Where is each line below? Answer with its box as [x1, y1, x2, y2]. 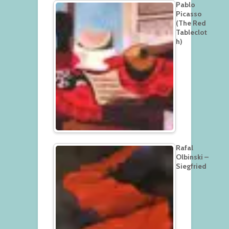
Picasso [176, 9, 202, 19]
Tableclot [176, 28, 207, 37]
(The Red [176, 18, 206, 28]
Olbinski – [176, 152, 209, 162]
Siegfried [176, 162, 207, 171]
